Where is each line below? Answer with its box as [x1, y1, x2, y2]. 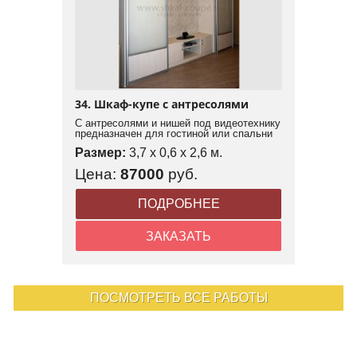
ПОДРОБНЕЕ [137, 197, 220, 211]
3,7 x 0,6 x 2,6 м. [129, 146, 222, 160]
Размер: [75, 146, 129, 160]
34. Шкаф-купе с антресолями [75, 96, 249, 112]
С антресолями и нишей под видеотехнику [75, 117, 280, 130]
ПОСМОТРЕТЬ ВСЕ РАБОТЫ [89, 291, 268, 305]
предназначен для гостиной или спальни [75, 127, 273, 140]
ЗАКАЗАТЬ [146, 229, 211, 243]
